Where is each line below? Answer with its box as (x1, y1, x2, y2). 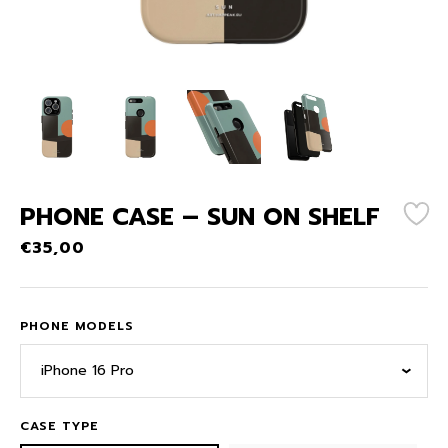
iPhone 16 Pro (41, 359, 134, 381)
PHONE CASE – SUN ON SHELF (20, 198, 380, 235)
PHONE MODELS (20, 316, 134, 335)
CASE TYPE (20, 416, 99, 435)
